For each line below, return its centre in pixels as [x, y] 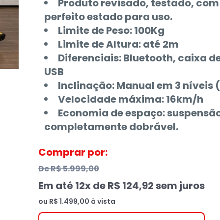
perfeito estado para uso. [108, 17]
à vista [102, 201]
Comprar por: [73, 152]
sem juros [179, 186]
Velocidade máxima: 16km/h [130, 99]
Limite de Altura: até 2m [118, 44]
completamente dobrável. [111, 127]
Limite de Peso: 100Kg [111, 30]
